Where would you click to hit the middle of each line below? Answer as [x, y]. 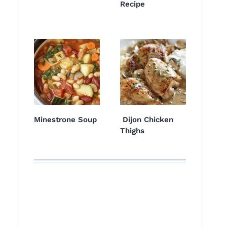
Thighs [132, 131]
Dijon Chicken [147, 120]
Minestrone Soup [65, 120]
